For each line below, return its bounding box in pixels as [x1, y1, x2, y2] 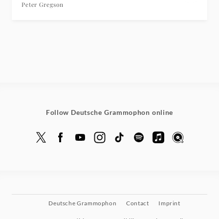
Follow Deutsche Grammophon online [45, 108, 174, 116]
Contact [126, 199, 149, 207]
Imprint [158, 199, 180, 207]
